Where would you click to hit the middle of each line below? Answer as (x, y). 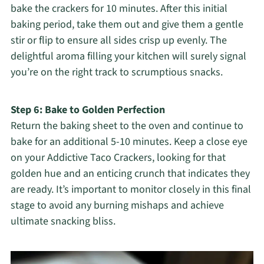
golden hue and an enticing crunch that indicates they (130, 174)
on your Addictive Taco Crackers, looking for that (118, 158)
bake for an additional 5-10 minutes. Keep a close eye (129, 142)
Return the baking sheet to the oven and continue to (127, 126)
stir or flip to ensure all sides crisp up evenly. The (118, 41)
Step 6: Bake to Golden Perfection (88, 110)
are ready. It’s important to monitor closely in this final (131, 190)
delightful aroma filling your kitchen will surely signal (128, 57)
